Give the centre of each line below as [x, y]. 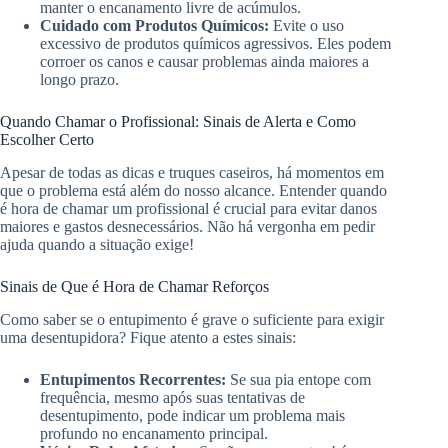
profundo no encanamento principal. [154, 433]
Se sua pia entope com [298, 379]
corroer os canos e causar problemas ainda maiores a [204, 62]
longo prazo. [79, 80]
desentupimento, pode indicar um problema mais [192, 415]
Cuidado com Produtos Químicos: [154, 26]
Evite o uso [306, 26]
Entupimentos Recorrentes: [133, 379]
